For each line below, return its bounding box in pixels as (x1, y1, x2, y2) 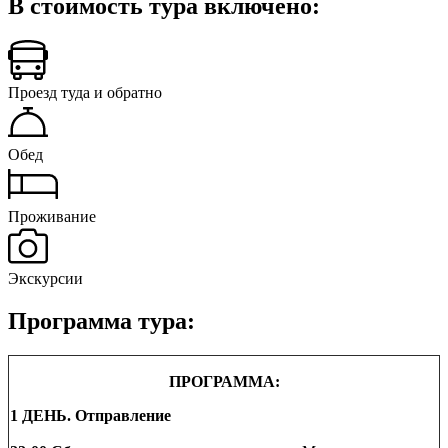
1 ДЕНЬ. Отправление (10, 406, 171, 424)
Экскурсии (8, 270, 83, 288)
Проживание (8, 208, 96, 226)
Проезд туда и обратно (8, 84, 162, 102)
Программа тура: (8, 308, 195, 335)
